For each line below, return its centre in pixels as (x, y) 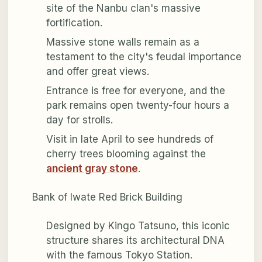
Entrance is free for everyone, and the (135, 91)
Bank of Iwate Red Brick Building (107, 197)
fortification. (74, 23)
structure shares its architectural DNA (135, 241)
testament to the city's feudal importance (144, 57)
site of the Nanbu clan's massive (123, 8)
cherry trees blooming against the (126, 154)
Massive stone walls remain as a (123, 42)
